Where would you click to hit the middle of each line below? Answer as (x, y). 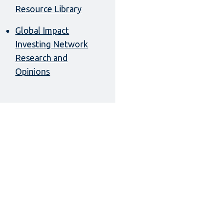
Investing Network (52, 44)
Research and (42, 58)
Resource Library (49, 9)
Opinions (33, 72)
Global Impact (42, 31)
